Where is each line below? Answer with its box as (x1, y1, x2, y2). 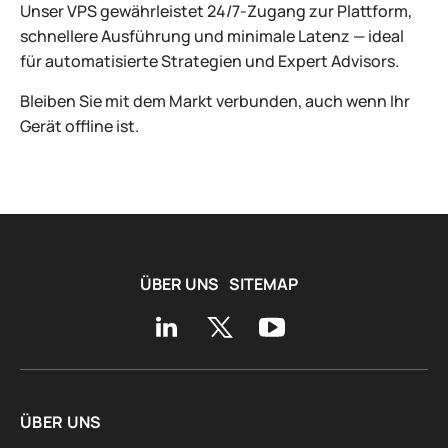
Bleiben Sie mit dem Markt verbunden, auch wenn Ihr (20, 90, 410, 112)
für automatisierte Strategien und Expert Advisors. (20, 50, 399, 72)
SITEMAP (229, 273, 298, 295)
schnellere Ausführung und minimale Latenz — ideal (20, 25, 404, 47)
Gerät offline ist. (20, 115, 139, 137)
